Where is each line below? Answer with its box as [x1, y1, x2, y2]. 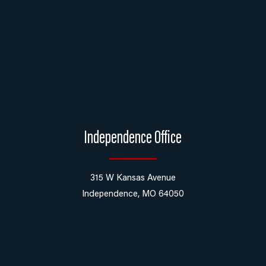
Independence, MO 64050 [82, 189, 184, 199]
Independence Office [84, 129, 182, 148]
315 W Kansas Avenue [90, 173, 176, 183]
